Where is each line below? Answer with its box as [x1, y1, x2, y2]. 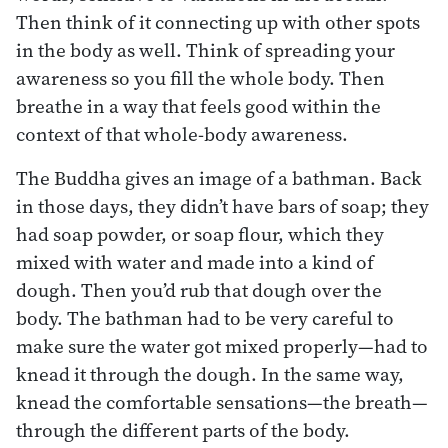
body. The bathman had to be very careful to [16, 304, 394, 331]
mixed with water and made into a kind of [16, 248, 374, 275]
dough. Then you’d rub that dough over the [16, 276, 382, 303]
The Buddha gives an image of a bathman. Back [16, 164, 422, 191]
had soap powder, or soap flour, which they [16, 220, 384, 247]
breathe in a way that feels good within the [16, 92, 381, 119]
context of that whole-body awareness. [16, 120, 348, 147]
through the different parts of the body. [16, 416, 350, 443]
